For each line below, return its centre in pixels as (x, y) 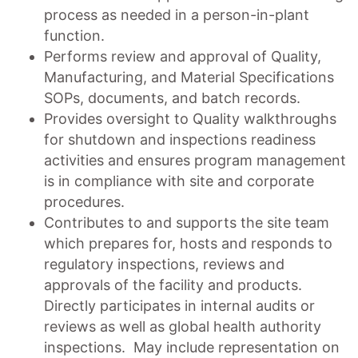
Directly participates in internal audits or (179, 306)
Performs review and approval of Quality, (183, 56)
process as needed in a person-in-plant (177, 15)
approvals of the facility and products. (175, 285)
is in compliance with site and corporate (179, 181)
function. (74, 36)
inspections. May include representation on (192, 347)
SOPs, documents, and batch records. (172, 98)
